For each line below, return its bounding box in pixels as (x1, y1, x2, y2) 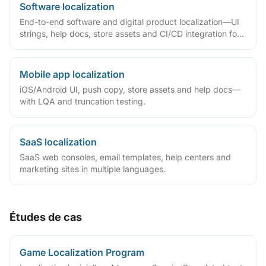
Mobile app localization (20, 68, 125, 80)
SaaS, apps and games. (20, 40, 112, 50)
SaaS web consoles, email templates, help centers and (20, 152, 231, 162)
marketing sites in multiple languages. (20, 164, 166, 174)
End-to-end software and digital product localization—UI (20, 17, 239, 27)
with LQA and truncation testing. (20, 96, 145, 106)
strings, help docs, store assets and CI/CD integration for (20, 28, 240, 39)
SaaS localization (20, 136, 97, 148)
